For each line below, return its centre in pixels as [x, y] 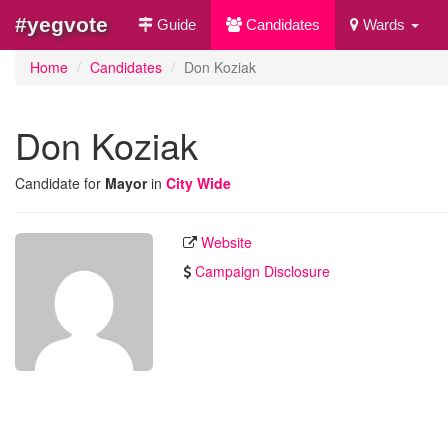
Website [226, 242]
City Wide [198, 183]
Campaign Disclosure [262, 271]
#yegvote [61, 24]
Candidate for [60, 183]
